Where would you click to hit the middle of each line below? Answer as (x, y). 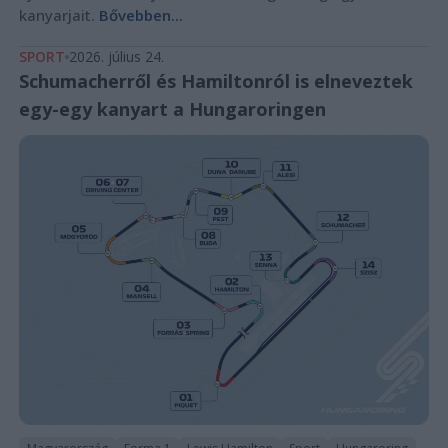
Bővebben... (140, 14)
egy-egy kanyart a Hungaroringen (172, 108)
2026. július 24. (116, 56)
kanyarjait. (58, 14)
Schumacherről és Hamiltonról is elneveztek (215, 80)
